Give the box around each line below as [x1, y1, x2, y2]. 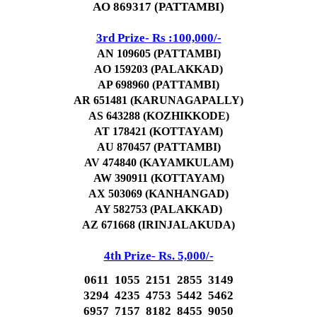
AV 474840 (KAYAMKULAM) [83, 156, 234, 168]
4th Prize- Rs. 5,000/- [103, 249, 214, 263]
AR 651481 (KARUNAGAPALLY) [74, 94, 243, 106]
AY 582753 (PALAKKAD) [95, 203, 222, 215]
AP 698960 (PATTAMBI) [98, 79, 219, 91]
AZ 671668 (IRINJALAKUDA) [82, 219, 235, 231]
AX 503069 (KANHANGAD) [88, 188, 229, 200]
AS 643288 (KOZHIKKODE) [88, 110, 229, 122]
